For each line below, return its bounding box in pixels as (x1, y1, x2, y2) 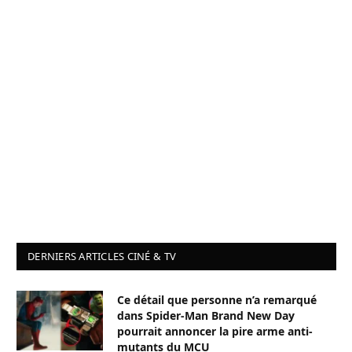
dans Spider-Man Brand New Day (117, 308, 295, 324)
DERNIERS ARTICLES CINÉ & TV (27, 249, 177, 264)
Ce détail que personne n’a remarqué (117, 292, 317, 308)
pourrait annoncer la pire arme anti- (117, 324, 313, 339)
